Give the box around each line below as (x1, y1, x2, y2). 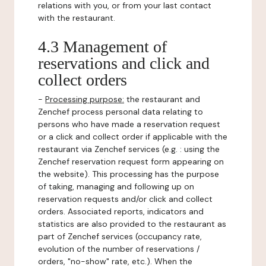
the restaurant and (124, 94, 200, 104)
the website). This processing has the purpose (38, 169, 219, 179)
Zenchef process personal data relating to (38, 106, 203, 117)
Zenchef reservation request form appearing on (38, 156, 224, 167)
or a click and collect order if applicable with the (38, 131, 227, 142)
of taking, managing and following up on (38, 181, 194, 192)
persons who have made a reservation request (38, 119, 220, 129)
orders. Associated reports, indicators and (38, 206, 204, 217)
